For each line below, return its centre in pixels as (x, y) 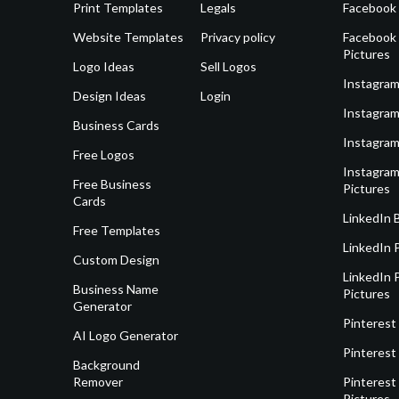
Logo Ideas (104, 67)
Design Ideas (110, 96)
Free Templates (117, 231)
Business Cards (116, 126)
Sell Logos (229, 67)
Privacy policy (238, 37)
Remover (98, 382)
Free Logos (104, 155)
